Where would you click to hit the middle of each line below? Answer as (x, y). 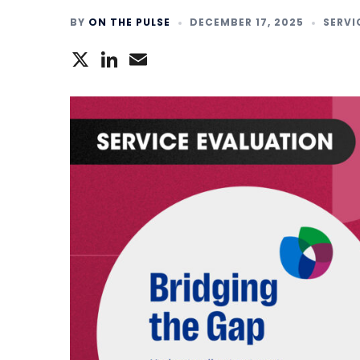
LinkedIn (172, 59)
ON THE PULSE (129, 22)
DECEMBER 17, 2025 (247, 22)
